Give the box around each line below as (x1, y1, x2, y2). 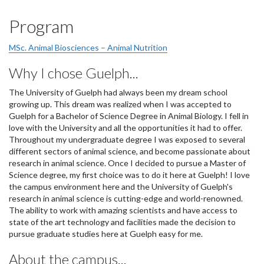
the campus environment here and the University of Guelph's (9, 181, 233, 192)
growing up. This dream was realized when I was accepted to (9, 99, 232, 110)
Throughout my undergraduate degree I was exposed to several (9, 134, 245, 145)
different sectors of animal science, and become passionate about (9, 146, 250, 157)
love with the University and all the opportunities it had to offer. (9, 123, 242, 133)
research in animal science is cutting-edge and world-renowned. (9, 193, 243, 204)
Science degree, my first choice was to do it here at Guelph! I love (9, 170, 250, 180)
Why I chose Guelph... (9, 64, 138, 82)
